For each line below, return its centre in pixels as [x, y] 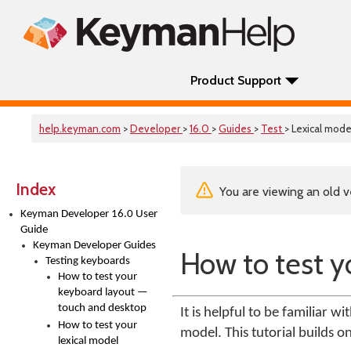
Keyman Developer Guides [94, 246]
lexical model [88, 341]
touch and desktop [102, 308]
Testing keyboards [88, 261]
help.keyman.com [80, 128]
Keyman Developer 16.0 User [89, 214]
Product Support [236, 80]
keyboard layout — [103, 293]
